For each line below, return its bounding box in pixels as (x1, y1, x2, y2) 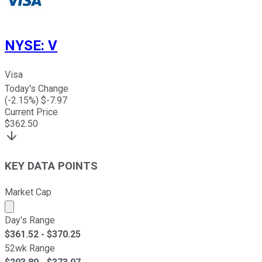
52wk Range (5, 242, 55, 254)
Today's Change (5, 83, 68, 95)
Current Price (5, 106, 58, 118)
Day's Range (5, 214, 55, 226)
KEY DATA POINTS (5, 159, 98, 173)
